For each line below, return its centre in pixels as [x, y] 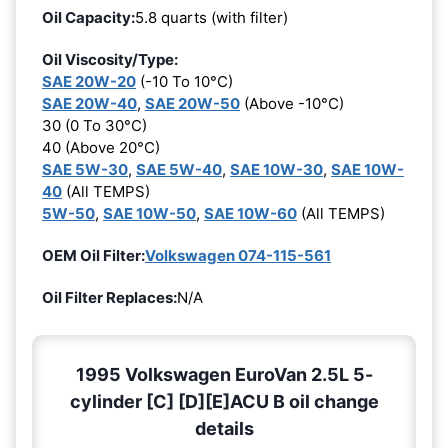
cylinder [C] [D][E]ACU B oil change [224, 402]
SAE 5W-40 [179, 170]
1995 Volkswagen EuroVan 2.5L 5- [224, 375]
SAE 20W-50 [192, 104]
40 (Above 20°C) [101, 148]
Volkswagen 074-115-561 [238, 256]
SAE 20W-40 [89, 104]
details [224, 429]
